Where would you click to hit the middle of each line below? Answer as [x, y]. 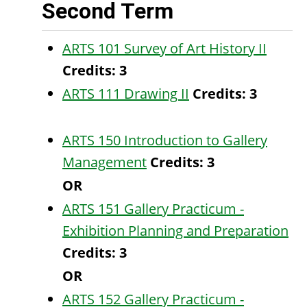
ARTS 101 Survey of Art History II [164, 48]
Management [105, 162]
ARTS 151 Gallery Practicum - [153, 209]
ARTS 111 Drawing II [126, 94]
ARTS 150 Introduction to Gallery [165, 140]
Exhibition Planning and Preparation [175, 231]
